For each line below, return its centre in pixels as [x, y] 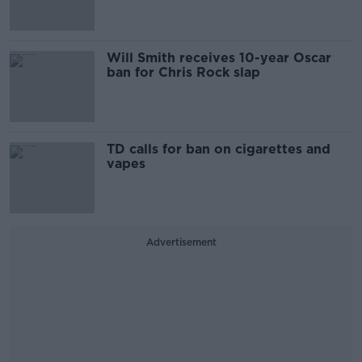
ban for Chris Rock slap [183, 73]
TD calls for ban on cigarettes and [219, 149]
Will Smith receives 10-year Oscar [219, 58]
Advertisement [181, 242]
